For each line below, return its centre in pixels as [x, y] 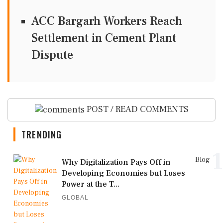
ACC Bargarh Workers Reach [107, 21]
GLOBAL [75, 197]
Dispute [52, 55]
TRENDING [42, 134]
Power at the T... [91, 184]
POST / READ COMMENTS [136, 109]
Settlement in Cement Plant [104, 38]
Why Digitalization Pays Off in [116, 162]
